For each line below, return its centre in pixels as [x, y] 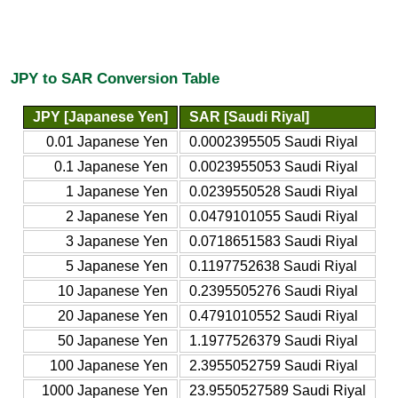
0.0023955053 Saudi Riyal [273, 166]
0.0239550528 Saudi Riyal [273, 191]
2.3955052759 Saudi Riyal [273, 365]
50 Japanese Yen [112, 340]
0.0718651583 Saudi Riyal [273, 241]
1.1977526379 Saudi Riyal [273, 340]
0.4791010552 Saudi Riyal [273, 315]
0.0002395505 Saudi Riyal [273, 141]
